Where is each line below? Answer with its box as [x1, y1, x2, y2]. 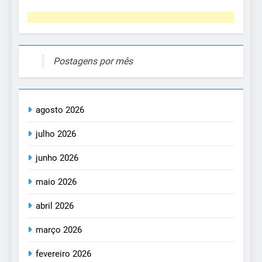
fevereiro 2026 [36, 249, 91, 260]
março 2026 [36, 225, 82, 236]
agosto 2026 [36, 105, 84, 116]
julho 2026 [36, 129, 76, 140]
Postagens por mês [53, 56, 133, 67]
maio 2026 [36, 177, 77, 188]
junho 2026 [36, 153, 78, 164]
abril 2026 [36, 201, 74, 212]
